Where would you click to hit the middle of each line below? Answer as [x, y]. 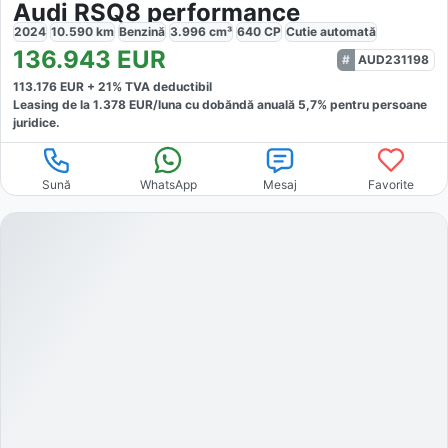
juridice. [36, 123]
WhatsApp [168, 185]
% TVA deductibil [162, 87]
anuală [277, 105]
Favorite [391, 185]
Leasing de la [53, 105]
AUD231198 [393, 60]
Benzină [142, 32]
